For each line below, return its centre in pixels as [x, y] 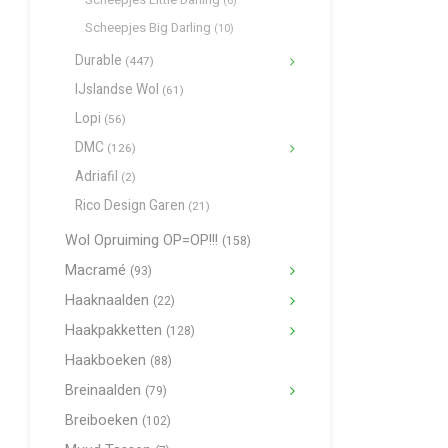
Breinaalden [105, 390]
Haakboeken [107, 360]
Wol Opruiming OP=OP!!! [143, 240]
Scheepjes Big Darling [149, 27]
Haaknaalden [109, 300]
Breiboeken [103, 420]
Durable [100, 61]
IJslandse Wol [118, 90]
